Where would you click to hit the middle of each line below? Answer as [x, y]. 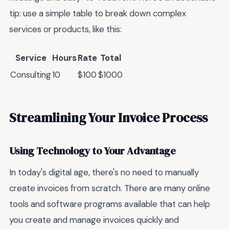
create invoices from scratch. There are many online [110, 188]
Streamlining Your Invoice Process [108, 117]
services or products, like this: [65, 29]
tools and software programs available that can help [110, 204]
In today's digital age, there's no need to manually [104, 172]
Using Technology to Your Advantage [93, 151]
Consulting [31, 75]
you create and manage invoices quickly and [94, 220]
